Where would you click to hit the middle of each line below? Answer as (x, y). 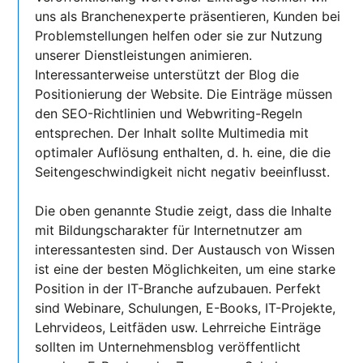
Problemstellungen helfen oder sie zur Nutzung (179, 35)
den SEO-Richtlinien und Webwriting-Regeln (169, 113)
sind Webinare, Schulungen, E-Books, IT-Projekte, (186, 307)
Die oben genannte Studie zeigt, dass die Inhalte (184, 210)
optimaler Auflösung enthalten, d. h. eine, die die (183, 152)
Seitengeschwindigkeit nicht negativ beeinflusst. (183, 171)
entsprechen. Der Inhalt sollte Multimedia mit (172, 132)
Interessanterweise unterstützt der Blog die (167, 74)
